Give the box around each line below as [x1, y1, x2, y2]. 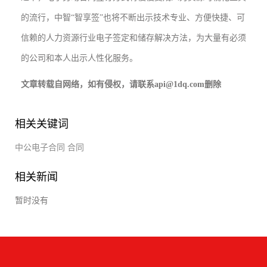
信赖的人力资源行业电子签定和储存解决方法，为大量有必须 [21, 33, 246, 42]
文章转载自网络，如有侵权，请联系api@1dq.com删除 [21, 80, 221, 89]
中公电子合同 [15, 143, 65, 152]
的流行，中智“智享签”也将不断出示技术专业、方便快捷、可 [21, 13, 245, 22]
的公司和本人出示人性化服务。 [21, 54, 138, 63]
